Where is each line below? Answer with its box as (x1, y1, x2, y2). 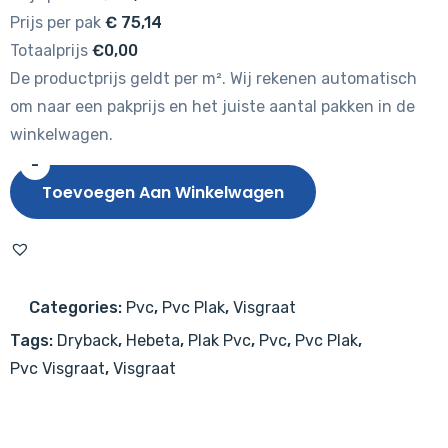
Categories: (29, 298, 126, 318)
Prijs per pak (10, 13, 101, 33)
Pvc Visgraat (10, 359, 105, 379)
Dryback (57, 331, 118, 351)
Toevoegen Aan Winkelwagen (42, 181, 284, 205)
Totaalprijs (10, 41, 88, 61)
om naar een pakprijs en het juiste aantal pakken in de (10, 97, 415, 117)
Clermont (9, 196, 79, 216)
